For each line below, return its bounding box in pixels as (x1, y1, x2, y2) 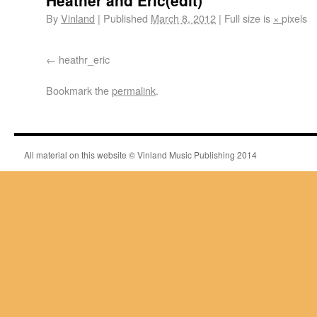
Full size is (221, 11, 273, 25)
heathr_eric (59, 52, 110, 67)
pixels (282, 11, 307, 25)
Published (103, 11, 148, 25)
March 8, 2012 (151, 11, 216, 25)
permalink (112, 83, 156, 98)
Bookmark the (46, 83, 112, 98)
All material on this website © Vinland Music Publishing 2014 (24, 149, 257, 161)
